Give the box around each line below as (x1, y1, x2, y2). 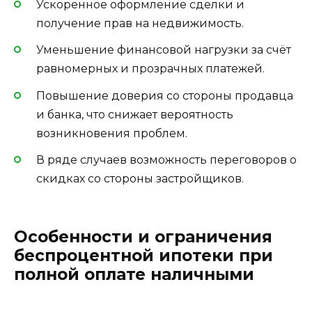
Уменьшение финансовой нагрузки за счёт (36, 43, 291, 57)
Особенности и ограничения (14, 226, 272, 247)
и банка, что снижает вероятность (36, 107, 233, 121)
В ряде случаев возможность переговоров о (36, 153, 297, 166)
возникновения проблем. (36, 126, 187, 140)
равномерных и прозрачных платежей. (36, 62, 265, 76)
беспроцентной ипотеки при (14, 245, 273, 265)
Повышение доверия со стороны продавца (36, 88, 293, 102)
